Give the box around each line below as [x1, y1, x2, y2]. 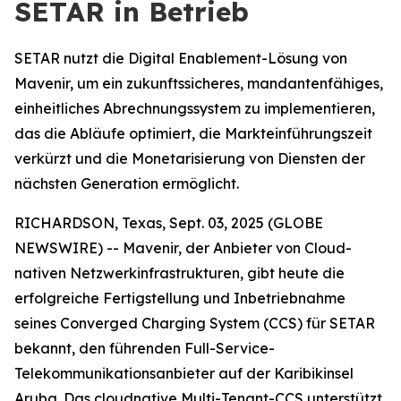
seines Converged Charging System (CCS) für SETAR [14, 314, 375, 332]
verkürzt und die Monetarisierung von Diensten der [14, 149, 365, 167]
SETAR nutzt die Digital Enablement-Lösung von [14, 49, 347, 67]
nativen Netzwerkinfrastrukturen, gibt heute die [14, 264, 345, 282]
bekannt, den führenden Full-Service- [14, 339, 275, 357]
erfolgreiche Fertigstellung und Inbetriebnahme [14, 289, 346, 307]
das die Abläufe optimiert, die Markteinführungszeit [14, 124, 372, 142]
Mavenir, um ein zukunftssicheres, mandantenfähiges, [14, 74, 383, 92]
